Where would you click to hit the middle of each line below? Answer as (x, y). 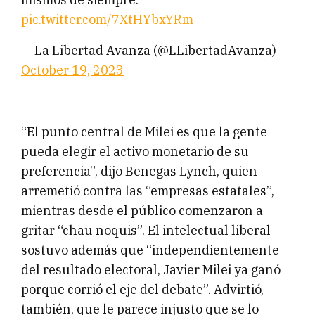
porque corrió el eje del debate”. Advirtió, (142, 290)
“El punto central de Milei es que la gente (144, 132)
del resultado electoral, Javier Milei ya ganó (151, 270)
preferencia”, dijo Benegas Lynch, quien (139, 172)
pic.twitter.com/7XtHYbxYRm (107, 20)
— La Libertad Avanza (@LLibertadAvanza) (149, 51)
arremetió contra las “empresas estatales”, (148, 191)
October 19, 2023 (72, 70)
